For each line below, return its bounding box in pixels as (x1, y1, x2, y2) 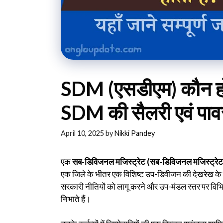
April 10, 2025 (61, 128, 104, 137)
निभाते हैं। (61, 193, 91, 204)
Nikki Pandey (114, 128, 155, 137)
